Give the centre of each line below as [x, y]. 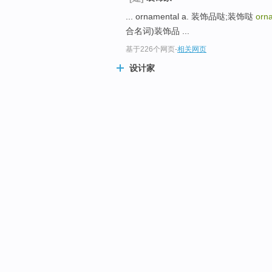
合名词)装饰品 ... [158, 31]
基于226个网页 [150, 49]
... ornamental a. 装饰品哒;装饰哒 [191, 16]
